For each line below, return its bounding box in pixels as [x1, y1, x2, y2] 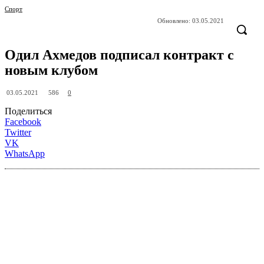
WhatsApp [5, 148, 45, 159]
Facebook [5, 117, 41, 127]
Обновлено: [157, 17, 190, 25]
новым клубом [5, 62, 98, 78]
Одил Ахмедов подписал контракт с [5, 47, 234, 63]
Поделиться [5, 106, 52, 117]
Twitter [5, 127, 31, 138]
